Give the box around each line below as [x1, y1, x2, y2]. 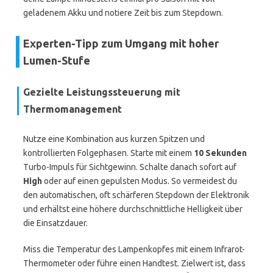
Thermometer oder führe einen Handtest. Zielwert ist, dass [23, 258, 246, 268]
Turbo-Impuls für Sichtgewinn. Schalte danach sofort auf [23, 162, 236, 172]
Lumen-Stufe [23, 54, 90, 66]
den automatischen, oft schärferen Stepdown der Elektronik [23, 190, 249, 200]
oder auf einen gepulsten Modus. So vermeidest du [42, 176, 237, 186]
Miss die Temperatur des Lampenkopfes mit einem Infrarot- [23, 244, 245, 254]
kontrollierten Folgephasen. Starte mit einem [23, 148, 194, 158]
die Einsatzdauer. [23, 218, 88, 228]
